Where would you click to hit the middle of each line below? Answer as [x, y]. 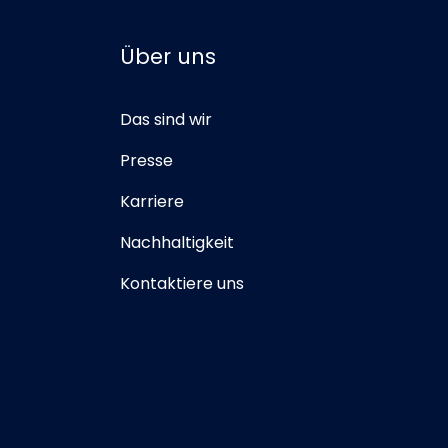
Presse [146, 160]
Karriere [151, 201]
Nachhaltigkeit [176, 242]
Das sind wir [165, 119]
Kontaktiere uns [181, 283]
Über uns [167, 56]
